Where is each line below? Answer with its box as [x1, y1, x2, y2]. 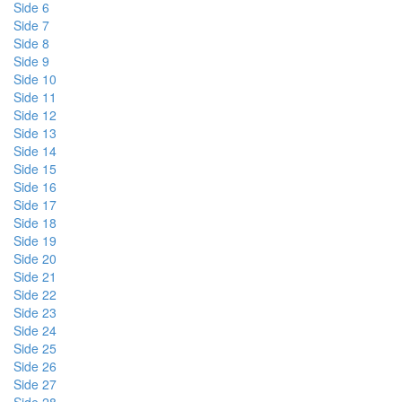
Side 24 [13, 321, 57, 339]
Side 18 [13, 214, 57, 232]
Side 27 [13, 375, 57, 393]
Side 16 [13, 178, 57, 196]
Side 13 [13, 124, 57, 142]
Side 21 [13, 267, 57, 285]
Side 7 [13, 16, 49, 34]
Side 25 [13, 339, 57, 357]
